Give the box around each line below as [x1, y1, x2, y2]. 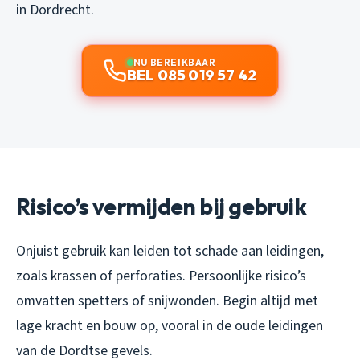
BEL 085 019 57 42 [126, 65, 258, 84]
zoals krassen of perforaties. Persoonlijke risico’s [16, 265, 306, 286]
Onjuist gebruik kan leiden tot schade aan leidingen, [16, 240, 324, 261]
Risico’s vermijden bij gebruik [16, 191, 307, 220]
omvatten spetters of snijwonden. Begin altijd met [16, 290, 318, 311]
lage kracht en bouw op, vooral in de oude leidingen [16, 315, 323, 336]
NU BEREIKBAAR [133, 55, 216, 68]
